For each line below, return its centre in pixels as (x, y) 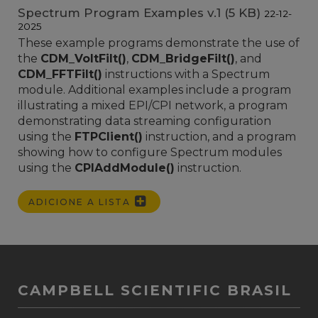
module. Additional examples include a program (154, 90)
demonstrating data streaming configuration (144, 121)
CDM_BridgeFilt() (183, 59)
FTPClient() (109, 137)
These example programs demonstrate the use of (159, 43)
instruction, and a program (219, 137)
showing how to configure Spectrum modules (150, 153)
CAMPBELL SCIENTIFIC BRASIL (155, 291)
